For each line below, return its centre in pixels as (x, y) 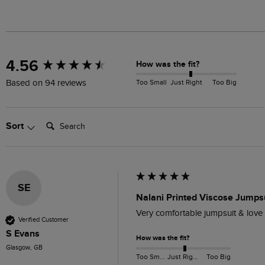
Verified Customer (43, 220)
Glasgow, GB (24, 247)
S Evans (23, 233)
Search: (56, 120)
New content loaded (51, 61)
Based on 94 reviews (46, 83)
